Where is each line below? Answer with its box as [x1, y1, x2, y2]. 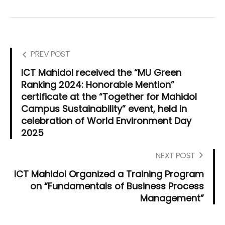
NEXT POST [155, 150, 195, 162]
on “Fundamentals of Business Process [30, 180, 204, 193]
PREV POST [30, 48, 70, 60]
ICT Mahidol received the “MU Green [21, 66, 181, 79]
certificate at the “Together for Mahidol [21, 90, 197, 103]
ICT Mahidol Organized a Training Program [14, 168, 204, 181]
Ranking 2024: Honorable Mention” [21, 78, 174, 91]
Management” [140, 192, 204, 205]
